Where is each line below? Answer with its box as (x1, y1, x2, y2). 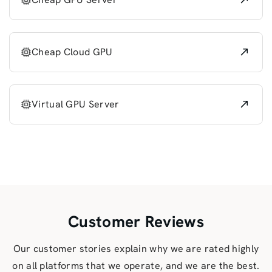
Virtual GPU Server (32, 97, 120, 110)
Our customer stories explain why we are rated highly (13, 242, 259, 255)
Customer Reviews (68, 211, 204, 232)
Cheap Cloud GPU (32, 45, 113, 58)
